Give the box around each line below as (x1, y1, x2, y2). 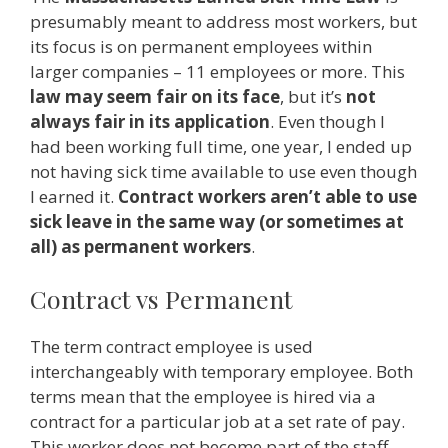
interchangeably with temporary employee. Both (30, 360, 413, 384)
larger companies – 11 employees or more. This (30, 59, 405, 83)
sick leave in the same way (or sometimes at (30, 209, 404, 233)
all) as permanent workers (30, 234, 251, 258)
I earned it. (30, 184, 118, 208)
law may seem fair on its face (30, 84, 280, 108)
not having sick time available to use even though (30, 159, 417, 183)
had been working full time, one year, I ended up (30, 134, 412, 158)
